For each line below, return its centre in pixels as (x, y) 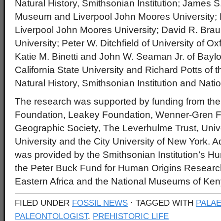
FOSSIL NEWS (100, 203)
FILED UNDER (43, 203)
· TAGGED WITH (162, 203)
